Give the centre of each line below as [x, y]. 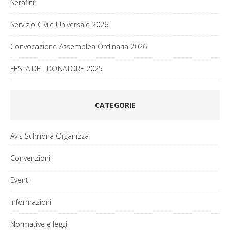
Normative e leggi [39, 224]
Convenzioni [30, 158]
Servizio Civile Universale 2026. [60, 24]
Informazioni [31, 202]
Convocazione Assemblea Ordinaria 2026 [79, 46]
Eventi [20, 180]
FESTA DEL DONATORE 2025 [56, 68]
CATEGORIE [115, 105]
